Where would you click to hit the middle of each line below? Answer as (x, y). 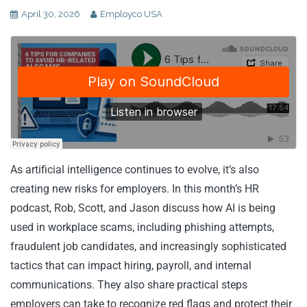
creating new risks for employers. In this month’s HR (135, 189)
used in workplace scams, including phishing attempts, (142, 227)
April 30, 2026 (51, 14)
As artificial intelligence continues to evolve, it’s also (135, 170)
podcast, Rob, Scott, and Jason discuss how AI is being (143, 208)
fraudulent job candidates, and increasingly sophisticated (148, 246)
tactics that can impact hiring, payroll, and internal (131, 266)
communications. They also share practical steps (129, 285)
